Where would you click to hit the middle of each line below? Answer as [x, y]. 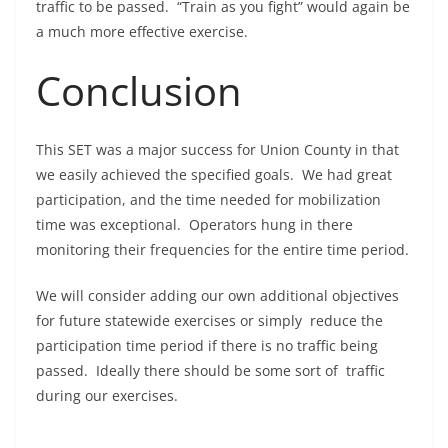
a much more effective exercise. [142, 32]
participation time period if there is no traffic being [207, 346]
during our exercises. [107, 396]
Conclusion [139, 91]
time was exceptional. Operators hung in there [194, 225]
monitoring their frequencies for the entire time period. [222, 250]
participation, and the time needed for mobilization [208, 200]
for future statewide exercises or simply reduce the [209, 321]
